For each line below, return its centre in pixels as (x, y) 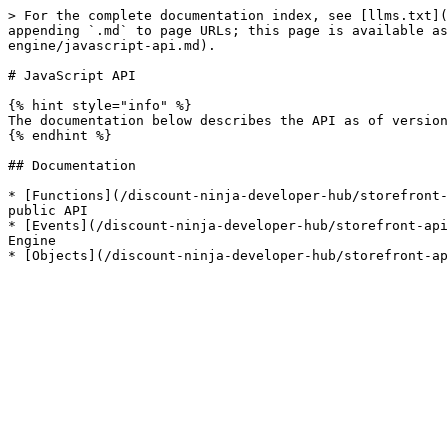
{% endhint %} (60, 135)
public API (48, 210)
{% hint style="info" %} (100, 105)
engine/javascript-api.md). (112, 45)
